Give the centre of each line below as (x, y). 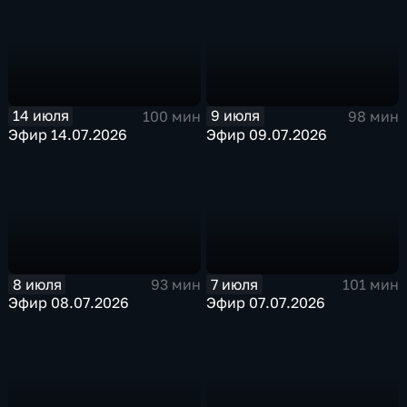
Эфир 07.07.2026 (266, 303)
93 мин (175, 285)
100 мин (171, 116)
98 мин (373, 116)
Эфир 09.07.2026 (267, 134)
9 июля (236, 116)
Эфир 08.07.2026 (69, 303)
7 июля (235, 284)
